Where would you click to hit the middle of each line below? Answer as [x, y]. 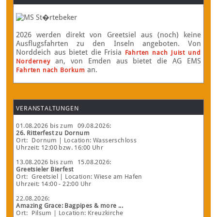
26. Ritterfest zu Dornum [53, 133]
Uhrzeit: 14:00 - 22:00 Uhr [54, 184]
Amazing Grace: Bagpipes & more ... [70, 206]
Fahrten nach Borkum [51, 70]
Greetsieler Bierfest [45, 170]
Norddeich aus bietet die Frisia [70, 53]
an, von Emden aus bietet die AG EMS [125, 61]
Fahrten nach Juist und [163, 53]
